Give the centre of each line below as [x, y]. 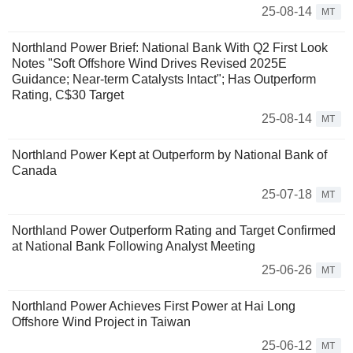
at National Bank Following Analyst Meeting [134, 246]
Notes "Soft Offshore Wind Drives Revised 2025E [149, 63]
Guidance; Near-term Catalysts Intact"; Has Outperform [164, 79]
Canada [34, 171]
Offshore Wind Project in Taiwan [101, 322]
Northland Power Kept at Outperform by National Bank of [169, 155]
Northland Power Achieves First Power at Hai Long [154, 306]
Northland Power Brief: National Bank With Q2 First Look [170, 48]
